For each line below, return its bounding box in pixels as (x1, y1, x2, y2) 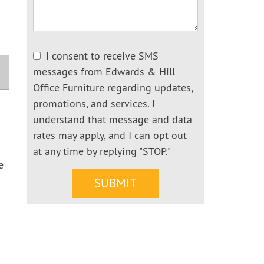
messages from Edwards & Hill (33, 66, 175, 80)
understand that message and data (33, 114, 192, 127)
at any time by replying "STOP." (33, 146, 171, 159)
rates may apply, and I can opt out (33, 130, 187, 143)
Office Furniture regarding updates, (33, 82, 193, 95)
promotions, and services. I (33, 98, 155, 111)
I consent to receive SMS (46, 50, 159, 64)
